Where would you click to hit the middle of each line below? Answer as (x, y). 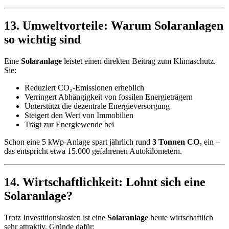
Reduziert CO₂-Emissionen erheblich (84, 87)
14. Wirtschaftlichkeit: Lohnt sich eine (105, 182)
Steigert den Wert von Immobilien (79, 115)
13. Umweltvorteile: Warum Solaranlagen (114, 25)
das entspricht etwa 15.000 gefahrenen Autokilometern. (93, 151)
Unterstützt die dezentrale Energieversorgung (97, 106)
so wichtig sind (42, 39)
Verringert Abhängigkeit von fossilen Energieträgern (109, 97)
